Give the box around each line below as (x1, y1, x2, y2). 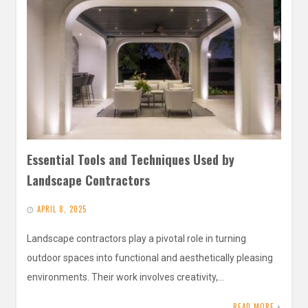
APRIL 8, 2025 (37, 203, 87, 214)
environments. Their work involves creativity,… (27, 271, 224, 283)
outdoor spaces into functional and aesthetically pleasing (27, 252, 273, 263)
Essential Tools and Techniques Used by (27, 150, 234, 169)
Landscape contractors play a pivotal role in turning (27, 232, 246, 244)
